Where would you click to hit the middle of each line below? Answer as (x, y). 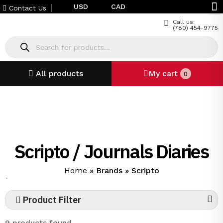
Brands (109, 170)
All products (59, 73)
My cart (164, 73)
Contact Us (26, 8)
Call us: (184, 22)
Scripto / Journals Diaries (111, 151)
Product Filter (51, 200)
